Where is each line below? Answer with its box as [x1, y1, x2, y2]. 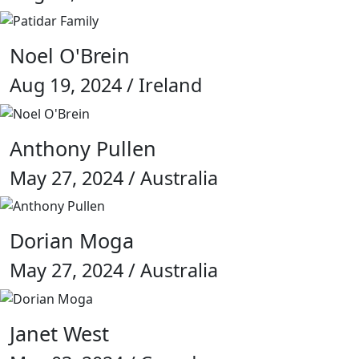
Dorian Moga [10, 227, 134, 255]
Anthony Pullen [10, 134, 156, 162]
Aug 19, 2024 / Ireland [10, 72, 202, 99]
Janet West [10, 320, 109, 348]
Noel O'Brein [10, 42, 130, 70]
